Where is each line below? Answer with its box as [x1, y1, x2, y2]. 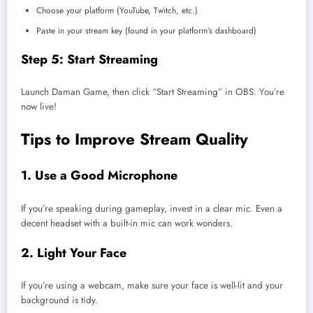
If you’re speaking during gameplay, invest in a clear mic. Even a [21, 201, 282, 215]
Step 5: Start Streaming [21, 50, 158, 68]
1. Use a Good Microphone [21, 166, 177, 185]
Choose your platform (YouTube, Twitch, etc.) [36, 3, 198, 17]
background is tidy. [21, 293, 98, 307]
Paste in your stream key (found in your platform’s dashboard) [36, 24, 256, 37]
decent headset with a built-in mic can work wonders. [21, 216, 233, 230]
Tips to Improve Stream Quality [21, 127, 248, 150]
